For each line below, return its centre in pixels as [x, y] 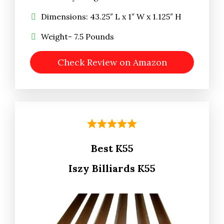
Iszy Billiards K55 [112, 168]
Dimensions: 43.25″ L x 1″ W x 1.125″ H [111, 16]
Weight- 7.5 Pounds [77, 36]
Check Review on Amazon [112, 62]
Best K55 [112, 148]
